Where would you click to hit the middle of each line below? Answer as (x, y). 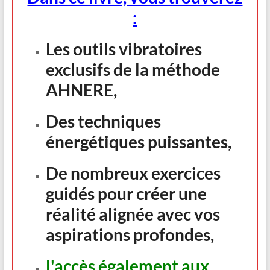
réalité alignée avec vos (133, 214)
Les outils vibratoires (124, 49)
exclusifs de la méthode (133, 69)
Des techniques (103, 121)
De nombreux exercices (133, 173)
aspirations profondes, (130, 234)
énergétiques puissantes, (138, 141)
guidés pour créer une (126, 193)
